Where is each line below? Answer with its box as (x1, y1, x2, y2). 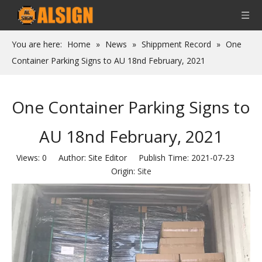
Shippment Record (142, 39, 211, 50)
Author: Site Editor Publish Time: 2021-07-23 (46, 152, 246, 163)
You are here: (12, 39, 62, 50)
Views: (16, 152, 42, 163)
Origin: (111, 166, 137, 177)
